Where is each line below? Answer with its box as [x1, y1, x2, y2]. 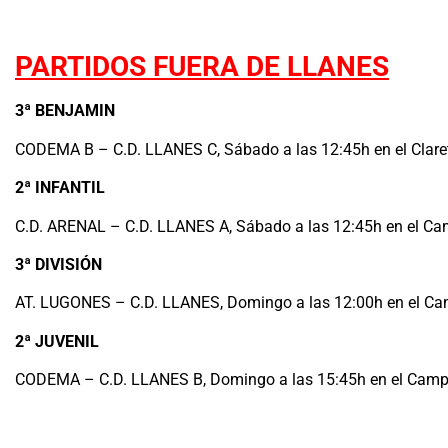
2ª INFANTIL [15, 178, 105, 198]
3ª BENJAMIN [15, 101, 115, 121]
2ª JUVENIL [15, 331, 99, 351]
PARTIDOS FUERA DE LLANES [15, 50, 389, 84]
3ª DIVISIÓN [15, 255, 102, 275]
